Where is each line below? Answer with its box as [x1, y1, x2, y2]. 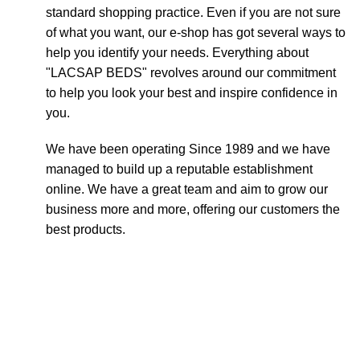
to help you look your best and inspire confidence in [45, 86, 337, 100]
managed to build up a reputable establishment [45, 162, 313, 176]
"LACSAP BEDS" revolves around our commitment [45, 66, 336, 80]
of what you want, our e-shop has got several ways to [45, 26, 346, 39]
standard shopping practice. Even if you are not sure [45, 6, 341, 19]
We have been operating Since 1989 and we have [45, 142, 330, 156]
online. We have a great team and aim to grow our [45, 182, 328, 196]
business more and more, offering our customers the [45, 202, 340, 216]
